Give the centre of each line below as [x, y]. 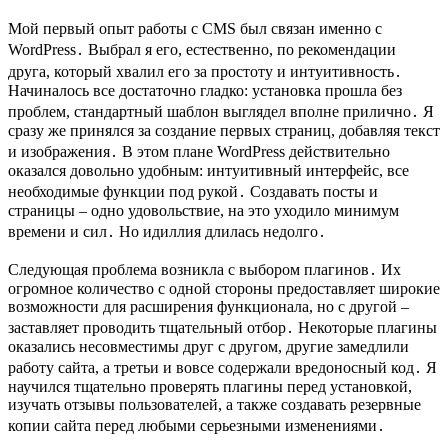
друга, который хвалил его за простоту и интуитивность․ [205, 71]
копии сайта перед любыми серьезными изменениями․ [196, 425]
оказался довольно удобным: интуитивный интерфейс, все [208, 170]
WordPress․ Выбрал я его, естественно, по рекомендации [202, 49]
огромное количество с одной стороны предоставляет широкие [224, 288]
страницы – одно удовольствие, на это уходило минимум [203, 210]
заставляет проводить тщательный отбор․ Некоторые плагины [222, 327]
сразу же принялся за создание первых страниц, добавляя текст [224, 130]
